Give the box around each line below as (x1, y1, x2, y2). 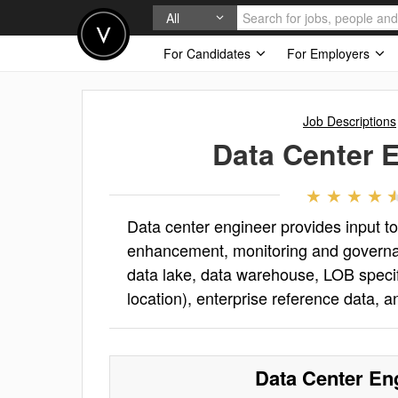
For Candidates (163, 44, 254, 62)
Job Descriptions (303, 112, 396, 130)
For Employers (287, 44, 373, 62)
